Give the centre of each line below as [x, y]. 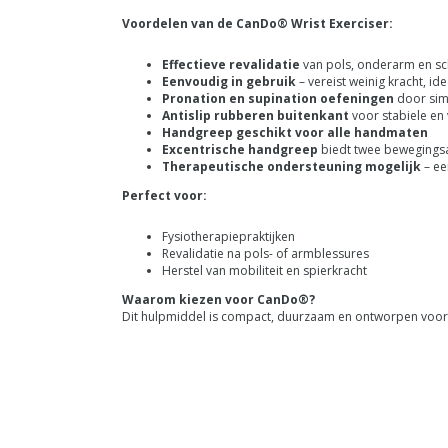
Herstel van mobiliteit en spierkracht [264, 271]
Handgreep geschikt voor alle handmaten [295, 133]
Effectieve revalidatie [231, 65]
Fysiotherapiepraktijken [228, 237]
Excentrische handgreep [240, 150]
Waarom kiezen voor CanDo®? [218, 300]
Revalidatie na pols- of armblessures [265, 254]
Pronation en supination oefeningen [278, 99]
